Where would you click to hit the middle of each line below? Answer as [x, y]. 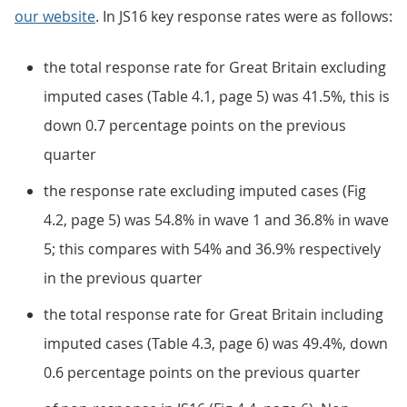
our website [55, 16]
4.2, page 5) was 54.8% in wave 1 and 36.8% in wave [216, 220]
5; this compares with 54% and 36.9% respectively [212, 249]
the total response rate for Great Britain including [213, 314]
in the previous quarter [123, 278]
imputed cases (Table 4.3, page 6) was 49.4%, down [216, 343]
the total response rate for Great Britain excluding [215, 67]
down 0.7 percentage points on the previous [195, 125]
